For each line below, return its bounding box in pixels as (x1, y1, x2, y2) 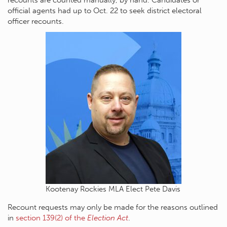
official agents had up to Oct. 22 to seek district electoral (8, 6, 202, 15)
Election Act (87, 213, 128, 222)
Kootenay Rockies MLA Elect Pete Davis (46, 184, 180, 194)
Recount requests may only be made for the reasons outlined (8, 202, 218, 212)
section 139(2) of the (16, 213, 87, 222)
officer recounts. (8, 16, 64, 26)
